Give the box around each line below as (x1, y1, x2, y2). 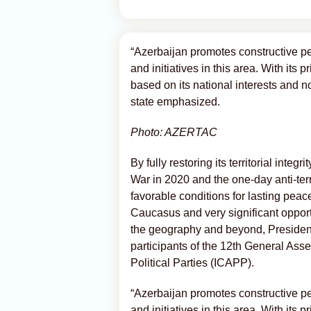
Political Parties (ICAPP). (131, 257, 254, 269)
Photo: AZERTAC (131, 126, 217, 138)
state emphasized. (131, 96, 220, 108)
